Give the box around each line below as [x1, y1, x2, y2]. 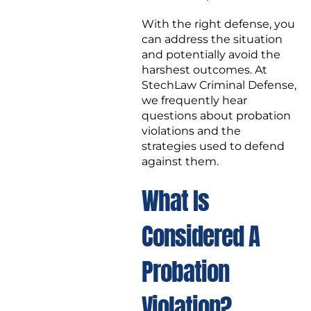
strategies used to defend [142, 140, 285, 153]
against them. [142, 155, 219, 169]
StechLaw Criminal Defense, [142, 78, 296, 92]
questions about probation [142, 109, 291, 123]
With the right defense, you [142, 17, 295, 31]
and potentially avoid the [142, 48, 280, 62]
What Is [142, 183, 209, 220]
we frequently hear [142, 94, 247, 108]
